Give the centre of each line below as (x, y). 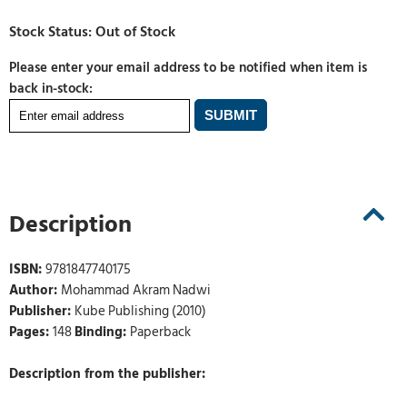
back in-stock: (51, 89)
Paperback (160, 333)
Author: (35, 291)
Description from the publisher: (107, 374)
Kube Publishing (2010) (140, 312)
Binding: (102, 333)
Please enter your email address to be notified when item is (188, 68)
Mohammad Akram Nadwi (136, 291)
